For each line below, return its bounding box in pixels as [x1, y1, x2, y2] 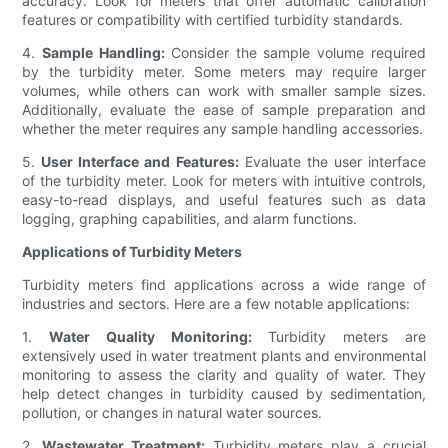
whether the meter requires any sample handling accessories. [22, 120, 424, 138]
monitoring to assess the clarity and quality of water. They [22, 366, 426, 384]
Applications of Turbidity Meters [22, 243, 243, 261]
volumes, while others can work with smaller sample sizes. [22, 82, 426, 100]
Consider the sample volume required [164, 44, 426, 62]
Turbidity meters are [251, 328, 426, 346]
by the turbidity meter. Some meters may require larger [22, 63, 426, 81]
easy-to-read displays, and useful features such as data [22, 191, 426, 209]
